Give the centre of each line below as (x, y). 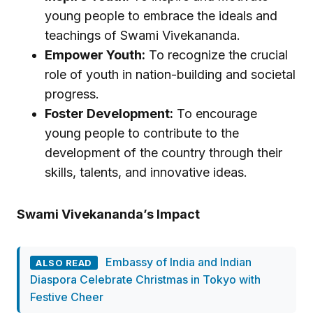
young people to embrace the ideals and (161, 16)
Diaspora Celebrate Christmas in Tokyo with (145, 280)
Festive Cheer (67, 297)
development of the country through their (163, 153)
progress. (77, 94)
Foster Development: (109, 114)
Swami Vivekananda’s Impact (108, 214)
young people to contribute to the (142, 133)
